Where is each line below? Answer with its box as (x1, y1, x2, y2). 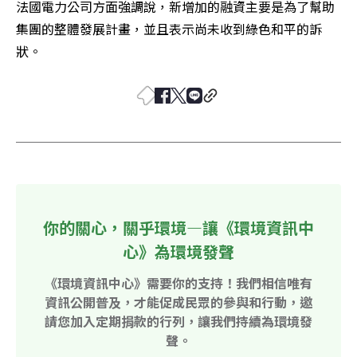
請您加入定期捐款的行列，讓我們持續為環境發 (45, 311, 312, 331)
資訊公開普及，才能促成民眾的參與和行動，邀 (45, 292, 312, 312)
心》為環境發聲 (123, 239, 234, 263)
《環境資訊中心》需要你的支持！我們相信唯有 (45, 273, 312, 292)
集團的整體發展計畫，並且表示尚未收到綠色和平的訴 (16, 18, 322, 38)
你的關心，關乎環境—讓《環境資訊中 (43, 215, 314, 239)
